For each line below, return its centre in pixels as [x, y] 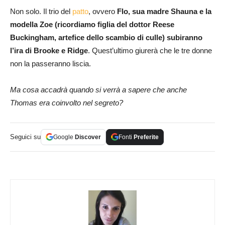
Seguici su [25, 137]
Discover [88, 137]
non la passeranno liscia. [50, 63]
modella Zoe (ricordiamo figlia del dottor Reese [92, 24]
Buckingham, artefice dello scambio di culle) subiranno [106, 37]
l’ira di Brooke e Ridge [49, 50]
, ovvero [103, 11]
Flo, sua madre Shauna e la [164, 11]
